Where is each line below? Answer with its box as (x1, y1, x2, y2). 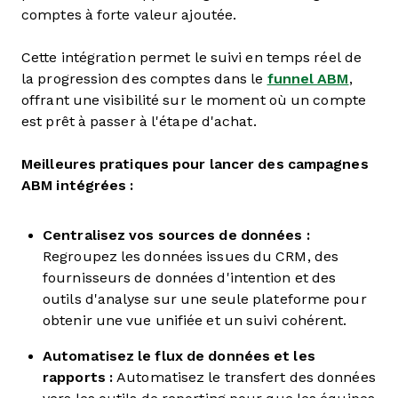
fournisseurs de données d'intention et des (43, 270, 337, 285)
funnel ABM (267, 71, 349, 86)
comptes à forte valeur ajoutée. (21, 7, 237, 22)
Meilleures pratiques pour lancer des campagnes (21, 156, 369, 171)
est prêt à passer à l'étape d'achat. (21, 114, 264, 129)
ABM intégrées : (21, 178, 134, 193)
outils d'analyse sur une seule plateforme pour (43, 291, 367, 306)
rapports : (43, 370, 113, 385)
